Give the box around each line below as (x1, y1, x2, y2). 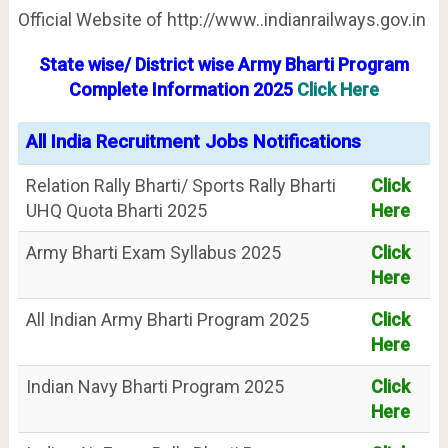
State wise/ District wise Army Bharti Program (38, 53, 409, 75)
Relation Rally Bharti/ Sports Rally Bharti (25, 174, 336, 196)
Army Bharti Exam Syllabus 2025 (25, 241, 281, 263)
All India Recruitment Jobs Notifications (25, 130, 361, 153)
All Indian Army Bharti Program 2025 (25, 308, 309, 330)
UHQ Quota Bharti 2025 (25, 199, 207, 221)
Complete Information (68, 78, 253, 100)
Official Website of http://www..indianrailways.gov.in (17, 8, 426, 30)
